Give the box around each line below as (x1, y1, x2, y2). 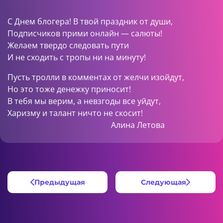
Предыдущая (34, 178, 85, 187)
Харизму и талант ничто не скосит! (7, 108, 143, 118)
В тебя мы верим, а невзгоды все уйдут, (7, 96, 161, 107)
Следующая (141, 178, 186, 187)
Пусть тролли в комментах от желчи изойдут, (7, 72, 184, 83)
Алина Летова (7, 119, 165, 130)
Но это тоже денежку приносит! (7, 84, 131, 95)
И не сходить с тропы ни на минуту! (7, 52, 146, 63)
